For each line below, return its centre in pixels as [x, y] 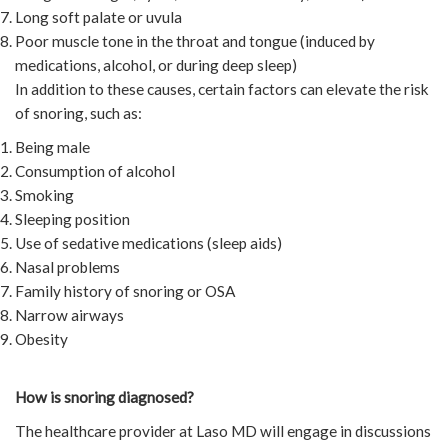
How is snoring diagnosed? [104, 396]
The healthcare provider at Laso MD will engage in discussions [223, 430]
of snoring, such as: [78, 112]
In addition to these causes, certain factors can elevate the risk [222, 88]
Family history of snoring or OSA [125, 290]
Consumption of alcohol [95, 170]
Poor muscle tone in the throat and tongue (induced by [195, 40]
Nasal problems [67, 266]
